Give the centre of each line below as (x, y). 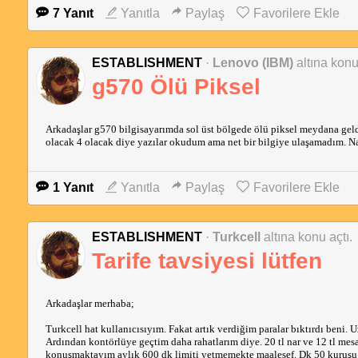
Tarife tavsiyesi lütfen (207, 261)
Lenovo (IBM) (253, 63)
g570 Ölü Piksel (176, 87)
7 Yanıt (73, 13)
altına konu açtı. (308, 237)
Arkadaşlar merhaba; (89, 303)
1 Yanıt (73, 187)
